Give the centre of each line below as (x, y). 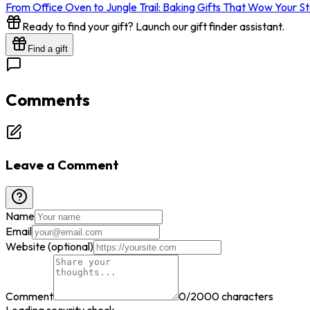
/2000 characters (230, 296)
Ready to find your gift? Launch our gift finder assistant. (153, 27)
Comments (48, 100)
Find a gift (48, 49)
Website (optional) (49, 246)
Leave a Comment (62, 164)
